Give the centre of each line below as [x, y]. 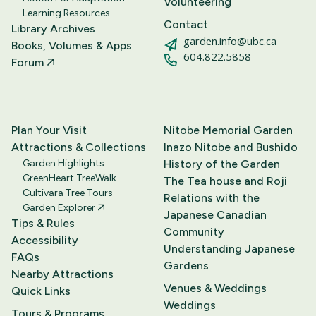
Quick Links [41, 291]
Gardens [186, 266]
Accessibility [45, 241]
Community [194, 232]
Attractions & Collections [79, 147]
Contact [186, 25]
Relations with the [212, 198]
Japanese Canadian [215, 215]
